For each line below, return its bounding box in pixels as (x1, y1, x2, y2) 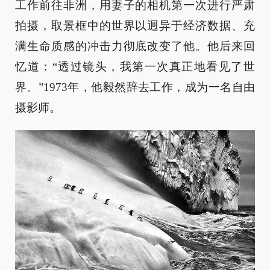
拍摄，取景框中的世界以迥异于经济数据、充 (15, 19, 255, 32)
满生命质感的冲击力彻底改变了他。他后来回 (15, 39, 255, 52)
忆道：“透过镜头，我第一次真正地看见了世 (15, 60, 255, 73)
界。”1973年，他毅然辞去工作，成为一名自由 (15, 80, 255, 93)
